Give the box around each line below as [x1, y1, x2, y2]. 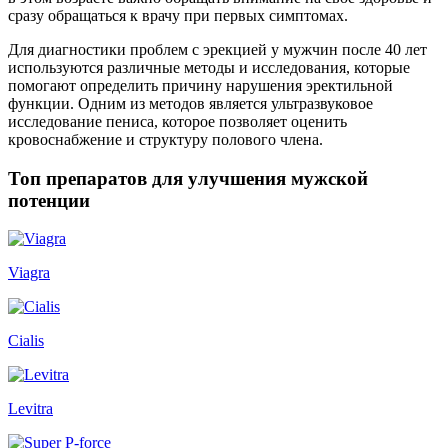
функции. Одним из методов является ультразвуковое [8, 94, 373, 112]
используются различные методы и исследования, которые [8, 58, 410, 76]
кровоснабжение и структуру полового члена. [8, 130, 323, 148]
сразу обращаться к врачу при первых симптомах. [8, 6, 348, 24]
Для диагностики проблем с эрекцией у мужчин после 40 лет [8, 40, 427, 58]
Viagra [8, 264, 50, 282]
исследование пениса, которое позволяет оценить [8, 112, 347, 130]
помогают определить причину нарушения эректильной [8, 76, 393, 94]
